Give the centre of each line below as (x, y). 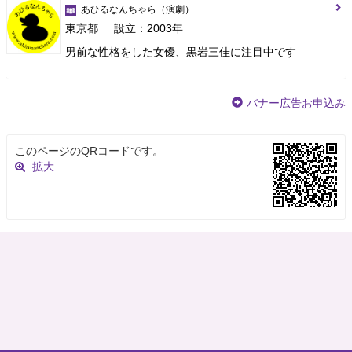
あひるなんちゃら (119, 9)
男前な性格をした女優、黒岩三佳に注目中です (181, 51)
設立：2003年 (148, 28)
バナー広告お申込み (296, 103)
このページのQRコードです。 (89, 150)
